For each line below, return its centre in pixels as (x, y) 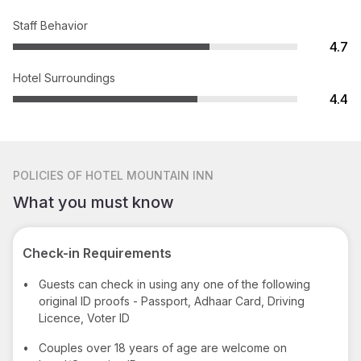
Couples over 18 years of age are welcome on (163, 347)
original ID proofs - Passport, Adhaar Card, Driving (172, 301)
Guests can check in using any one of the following (174, 284)
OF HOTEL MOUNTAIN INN (140, 175)
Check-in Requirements (97, 253)
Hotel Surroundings (64, 77)
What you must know (93, 202)
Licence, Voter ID (84, 317)
